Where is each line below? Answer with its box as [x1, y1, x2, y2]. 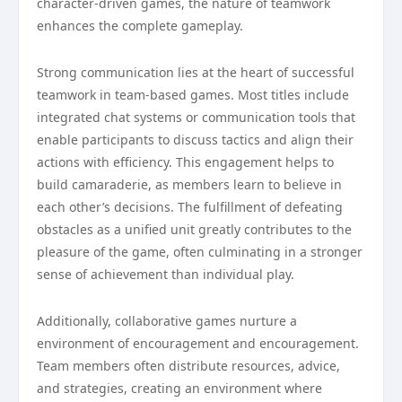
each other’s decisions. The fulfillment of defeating [37, 198, 343, 215]
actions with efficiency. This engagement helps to [37, 153, 334, 170]
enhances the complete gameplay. [37, 17, 243, 34]
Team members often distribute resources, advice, [37, 357, 340, 374]
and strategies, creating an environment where [37, 380, 322, 397]
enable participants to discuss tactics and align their [37, 131, 354, 148]
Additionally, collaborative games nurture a [37, 312, 297, 329]
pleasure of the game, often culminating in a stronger [37, 243, 363, 260]
